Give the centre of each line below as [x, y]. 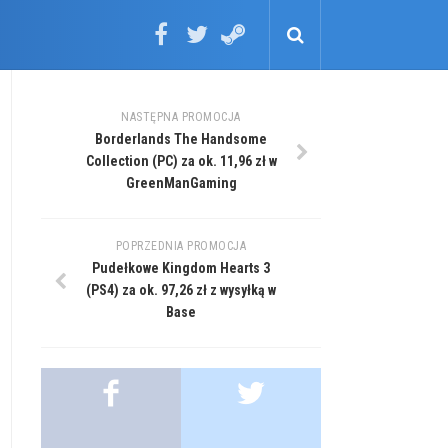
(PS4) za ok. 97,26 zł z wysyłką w [181, 290]
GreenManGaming [181, 183]
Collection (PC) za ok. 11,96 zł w [181, 161]
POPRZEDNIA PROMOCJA [181, 246]
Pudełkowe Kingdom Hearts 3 [181, 268]
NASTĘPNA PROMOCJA [181, 117]
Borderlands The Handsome [181, 139]
